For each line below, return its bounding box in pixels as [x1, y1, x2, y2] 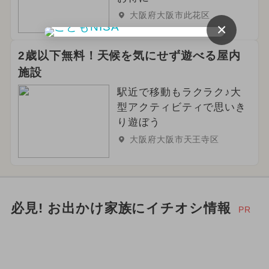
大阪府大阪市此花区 [129, 10, 211, 20]
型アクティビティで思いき [116, 101, 247, 113]
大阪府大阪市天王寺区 [129, 134, 220, 145]
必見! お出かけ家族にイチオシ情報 [10, 201, 232, 216]
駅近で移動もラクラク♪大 [116, 86, 242, 98]
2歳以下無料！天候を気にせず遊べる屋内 [17, 49, 241, 62]
